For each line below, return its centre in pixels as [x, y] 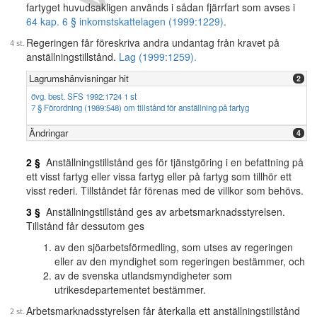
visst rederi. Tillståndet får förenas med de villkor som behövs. [165, 190]
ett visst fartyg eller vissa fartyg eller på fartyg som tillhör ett [159, 176]
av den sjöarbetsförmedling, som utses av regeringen [174, 247]
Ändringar [48, 133]
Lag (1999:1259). [158, 57]
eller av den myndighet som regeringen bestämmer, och [180, 261]
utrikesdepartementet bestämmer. [130, 289]
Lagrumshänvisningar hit [79, 78]
